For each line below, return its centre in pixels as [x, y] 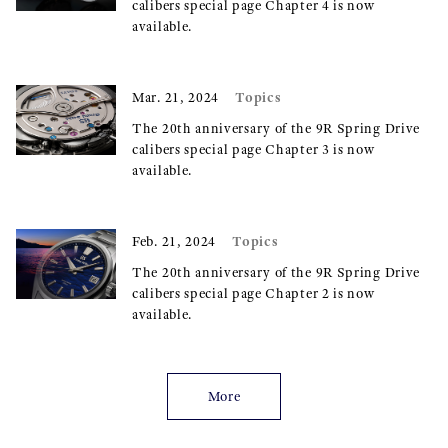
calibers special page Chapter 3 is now [253, 149]
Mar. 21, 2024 [176, 97]
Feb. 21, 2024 [174, 241]
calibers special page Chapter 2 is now [253, 293]
